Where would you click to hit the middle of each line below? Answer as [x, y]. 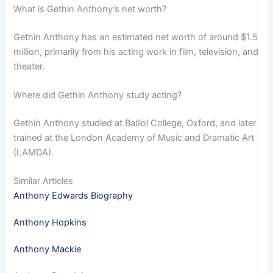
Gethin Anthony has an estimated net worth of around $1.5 [136, 37]
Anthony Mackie [48, 250]
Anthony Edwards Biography [73, 196]
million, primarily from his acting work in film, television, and [136, 51]
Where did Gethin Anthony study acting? [98, 95]
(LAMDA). [34, 153]
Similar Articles [44, 181]
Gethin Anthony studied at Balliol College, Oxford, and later [135, 123]
